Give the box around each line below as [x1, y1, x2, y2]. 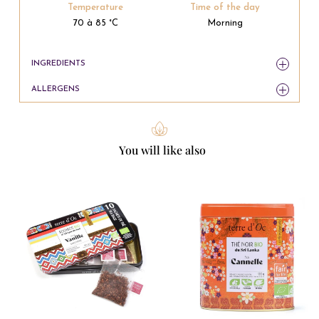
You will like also [118, 142, 206, 158]
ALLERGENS [31, 85, 80, 94]
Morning [206, 19, 243, 28]
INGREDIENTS [31, 60, 85, 68]
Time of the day [189, 3, 260, 13]
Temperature [68, 3, 124, 13]
